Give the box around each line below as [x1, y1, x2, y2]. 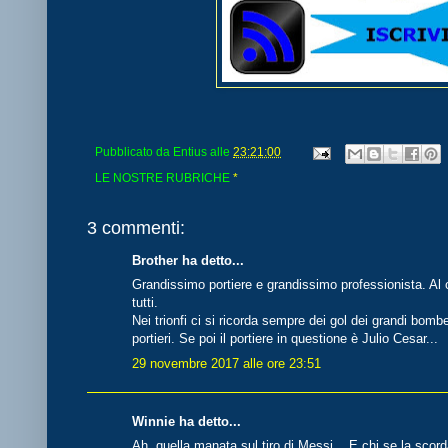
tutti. [132, 295, 158, 311]
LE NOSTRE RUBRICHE [95, 170, 233, 184]
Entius [173, 145, 207, 159]
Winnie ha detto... [132, 413, 241, 429]
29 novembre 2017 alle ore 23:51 [132, 355, 321, 371]
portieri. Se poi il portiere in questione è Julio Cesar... [132, 331, 438, 347]
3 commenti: [87, 217, 185, 238]
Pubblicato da [95, 145, 173, 159]
